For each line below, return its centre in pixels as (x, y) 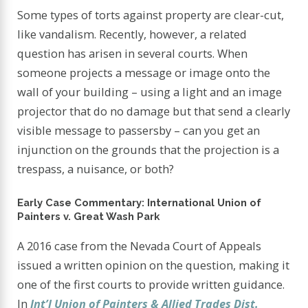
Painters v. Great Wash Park (89, 216)
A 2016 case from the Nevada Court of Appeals (140, 246)
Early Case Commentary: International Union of (140, 202)
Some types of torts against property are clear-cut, (151, 15)
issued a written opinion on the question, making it (154, 265)
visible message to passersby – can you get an (139, 131)
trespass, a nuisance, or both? (96, 169)
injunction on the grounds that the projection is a (148, 150)
